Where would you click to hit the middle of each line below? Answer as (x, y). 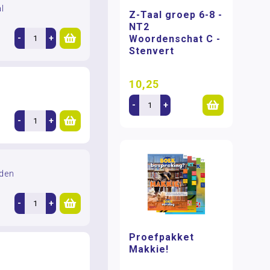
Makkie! (149, 250)
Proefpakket (162, 237)
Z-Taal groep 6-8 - (176, 14)
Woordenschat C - (175, 39)
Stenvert (152, 51)
